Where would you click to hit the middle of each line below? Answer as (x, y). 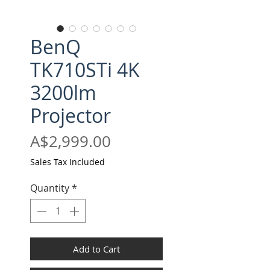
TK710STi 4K (85, 70)
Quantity (50, 188)
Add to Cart (96, 249)
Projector (71, 116)
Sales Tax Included (67, 162)
